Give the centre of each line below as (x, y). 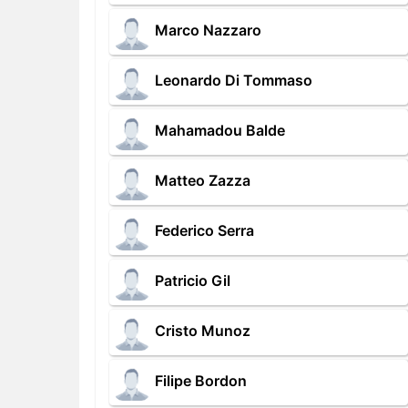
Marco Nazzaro (208, 31)
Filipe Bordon (201, 381)
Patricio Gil (193, 281)
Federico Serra (204, 231)
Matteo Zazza (203, 181)
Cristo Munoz (203, 331)
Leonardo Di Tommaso (234, 81)
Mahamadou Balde (220, 131)
